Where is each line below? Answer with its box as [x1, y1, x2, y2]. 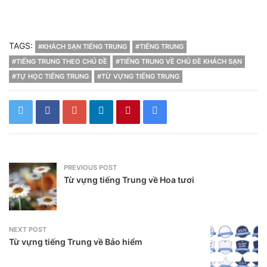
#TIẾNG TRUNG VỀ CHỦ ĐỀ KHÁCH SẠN [116, 57, 242, 66]
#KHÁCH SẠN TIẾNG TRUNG [38, 42, 127, 51]
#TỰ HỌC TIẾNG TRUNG [12, 72, 89, 80]
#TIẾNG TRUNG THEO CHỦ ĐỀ [12, 57, 107, 66]
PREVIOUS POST [64, 163, 117, 172]
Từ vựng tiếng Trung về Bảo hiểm [9, 236, 142, 247]
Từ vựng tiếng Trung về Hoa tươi [64, 174, 194, 185]
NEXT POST [9, 225, 46, 234]
